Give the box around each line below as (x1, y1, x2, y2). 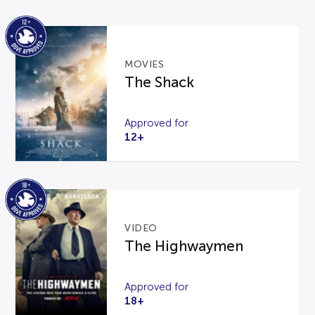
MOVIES (124, 59, 165, 70)
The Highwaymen (124, 238, 244, 254)
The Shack (124, 75, 195, 91)
